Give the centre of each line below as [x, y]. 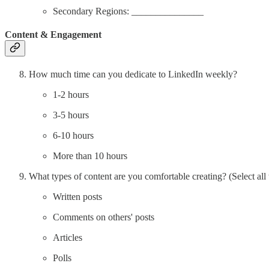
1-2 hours [71, 95]
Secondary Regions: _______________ [128, 11]
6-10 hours [73, 136]
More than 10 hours [90, 156]
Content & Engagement [53, 35]
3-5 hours [71, 115]
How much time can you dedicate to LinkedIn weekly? [133, 74]
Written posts [77, 197]
